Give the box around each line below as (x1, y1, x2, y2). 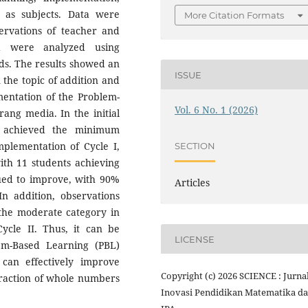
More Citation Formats (184, 10, 285, 21)
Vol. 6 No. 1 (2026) (175, 103, 258, 117)
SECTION (175, 140, 216, 151)
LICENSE (175, 233, 215, 245)
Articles (175, 176, 210, 190)
